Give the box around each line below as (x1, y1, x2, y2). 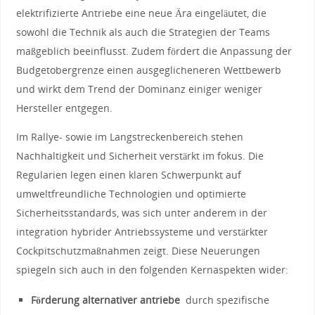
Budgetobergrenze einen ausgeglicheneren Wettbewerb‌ (15, 63, 281, 77)
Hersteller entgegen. (15, 101, 112, 115)
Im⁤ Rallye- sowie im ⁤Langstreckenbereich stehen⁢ (15, 129, 243, 143)
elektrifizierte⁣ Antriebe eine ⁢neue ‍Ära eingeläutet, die (15, 6, 266, 20)
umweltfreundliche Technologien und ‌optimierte (15, 186, 246, 200)
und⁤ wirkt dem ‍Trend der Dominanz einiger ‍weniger (15, 82, 262, 96)
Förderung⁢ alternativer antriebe (31, 293, 181, 307)
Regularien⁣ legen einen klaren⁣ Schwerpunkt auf (15, 167, 241, 181)
